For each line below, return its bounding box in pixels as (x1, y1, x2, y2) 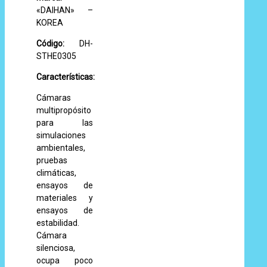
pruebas (36, 156, 68, 165)
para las (36, 118, 93, 128)
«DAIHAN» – (36, 5, 93, 15)
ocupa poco (36, 256, 93, 265)
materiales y (36, 193, 93, 203)
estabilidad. (36, 218, 80, 228)
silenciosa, (36, 243, 76, 253)
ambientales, (36, 143, 86, 153)
